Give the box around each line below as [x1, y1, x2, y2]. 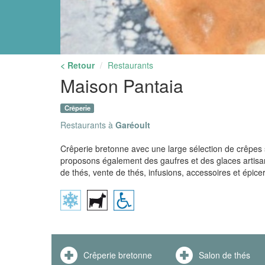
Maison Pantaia [60, 73, 183, 98]
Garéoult [115, 119, 150, 131]
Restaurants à [60, 119, 115, 131]
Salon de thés [199, 248, 250, 261]
